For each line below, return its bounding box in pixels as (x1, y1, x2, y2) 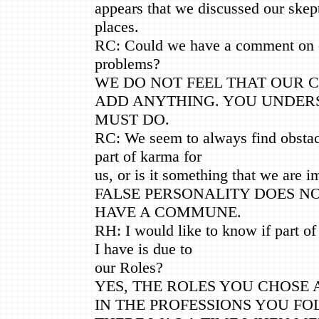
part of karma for (95, 147, 202, 165)
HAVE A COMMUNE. (95, 202, 241, 221)
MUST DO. (95, 110, 169, 128)
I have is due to (95, 239, 192, 258)
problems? (95, 54, 160, 73)
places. (95, 17, 139, 36)
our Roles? (95, 258, 163, 276)
